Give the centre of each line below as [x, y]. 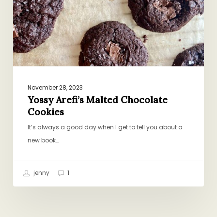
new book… [43, 140]
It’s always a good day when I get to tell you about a [105, 127]
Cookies [46, 112]
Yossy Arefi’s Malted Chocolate [97, 100]
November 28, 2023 [55, 88]
